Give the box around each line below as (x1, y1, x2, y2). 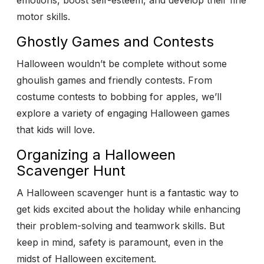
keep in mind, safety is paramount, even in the (16, 236, 223, 249)
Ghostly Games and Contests (16, 33, 214, 51)
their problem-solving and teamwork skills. (16, 220, 209, 232)
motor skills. (16, 11, 73, 23)
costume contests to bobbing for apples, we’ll (16, 91, 222, 103)
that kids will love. (16, 124, 95, 136)
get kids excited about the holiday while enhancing (16, 203, 240, 216)
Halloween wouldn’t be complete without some (16, 58, 227, 70)
